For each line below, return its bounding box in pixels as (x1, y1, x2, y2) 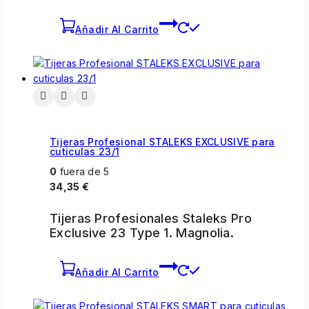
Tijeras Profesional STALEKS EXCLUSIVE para (50, 135, 275, 148)
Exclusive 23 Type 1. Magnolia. (50, 226, 235, 241)
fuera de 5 (57, 166, 110, 178)
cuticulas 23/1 (50, 145, 120, 157)
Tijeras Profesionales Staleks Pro (50, 211, 252, 226)
